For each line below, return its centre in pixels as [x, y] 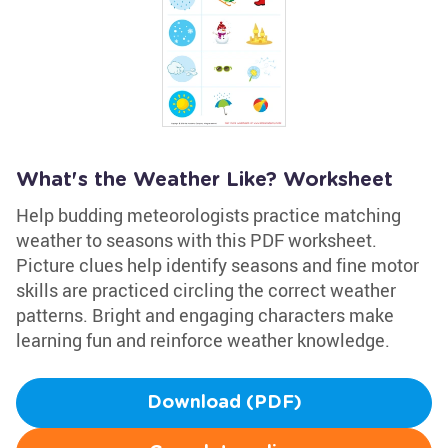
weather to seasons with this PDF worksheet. [196, 240]
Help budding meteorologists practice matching [208, 215]
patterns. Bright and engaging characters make [205, 315]
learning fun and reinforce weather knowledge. [203, 340]
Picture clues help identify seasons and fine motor [217, 265]
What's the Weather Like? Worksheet [204, 180]
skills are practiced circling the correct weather [206, 290]
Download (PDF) [224, 403]
